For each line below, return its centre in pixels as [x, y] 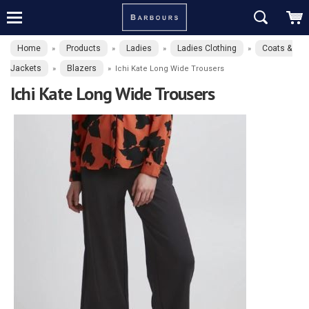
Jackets [26, 68]
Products [83, 48]
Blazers [82, 68]
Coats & [277, 48]
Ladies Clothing [207, 48]
